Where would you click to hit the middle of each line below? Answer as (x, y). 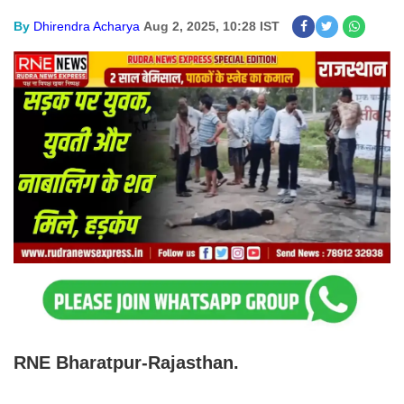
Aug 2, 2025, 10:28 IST (211, 26)
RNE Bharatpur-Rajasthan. (129, 362)
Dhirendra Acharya (87, 26)
